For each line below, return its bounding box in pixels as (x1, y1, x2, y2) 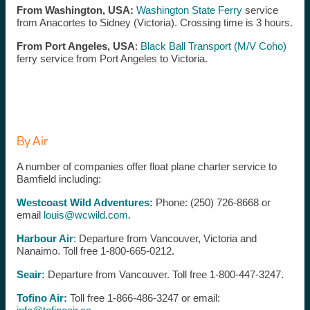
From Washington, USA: (16, 4, 134, 17)
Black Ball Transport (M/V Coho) (140, 40, 286, 53)
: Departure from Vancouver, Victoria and (73, 232, 257, 245)
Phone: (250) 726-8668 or (152, 197, 271, 209)
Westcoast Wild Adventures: (16, 197, 153, 209)
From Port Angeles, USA (16, 40, 135, 53)
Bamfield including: (16, 173, 101, 185)
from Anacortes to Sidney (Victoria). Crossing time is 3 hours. (16, 17, 293, 29)
